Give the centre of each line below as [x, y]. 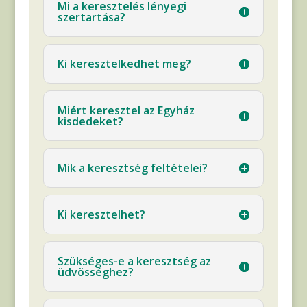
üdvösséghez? [95, 272]
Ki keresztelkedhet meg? [124, 63]
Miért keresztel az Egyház [126, 110]
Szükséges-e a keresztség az [134, 261]
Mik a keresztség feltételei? [132, 168]
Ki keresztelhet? [101, 214]
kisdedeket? [90, 121]
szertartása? [91, 17]
